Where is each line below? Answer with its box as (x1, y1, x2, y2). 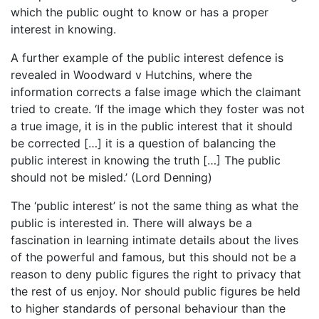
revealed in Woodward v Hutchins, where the (11, 68, 252, 83)
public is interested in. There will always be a (11, 216, 252, 231)
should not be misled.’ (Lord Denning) (11, 170, 212, 185)
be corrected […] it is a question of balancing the (11, 136, 276, 151)
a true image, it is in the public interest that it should (11, 119, 293, 134)
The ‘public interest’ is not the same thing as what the (11, 199, 298, 214)
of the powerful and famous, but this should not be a (11, 250, 296, 265)
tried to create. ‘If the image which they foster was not (11, 102, 305, 117)
